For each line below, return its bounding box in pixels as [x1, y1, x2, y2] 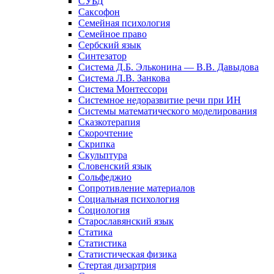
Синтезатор [78, 50, 127, 61]
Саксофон [78, 6, 120, 17]
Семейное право [78, 28, 147, 39]
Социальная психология [78, 193, 179, 204]
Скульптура [78, 149, 127, 160]
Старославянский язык [78, 215, 174, 226]
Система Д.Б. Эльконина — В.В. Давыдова [78, 61, 259, 72]
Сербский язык [78, 39, 141, 50]
